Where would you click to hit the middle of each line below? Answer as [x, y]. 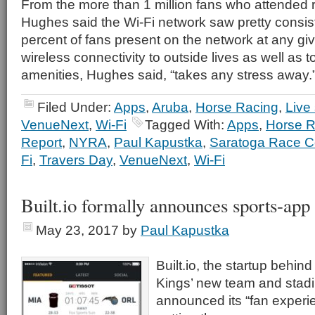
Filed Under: [76, 107]
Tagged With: [186, 124]
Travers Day [76, 160]
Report [41, 142]
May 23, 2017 [77, 230]
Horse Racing [237, 107]
